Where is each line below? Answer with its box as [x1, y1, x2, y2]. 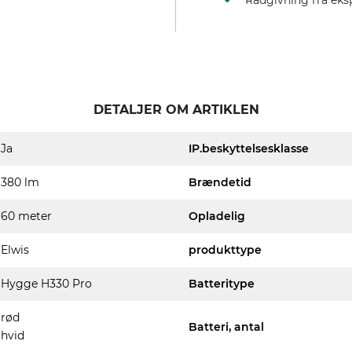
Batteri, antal [189, 319, 264, 334]
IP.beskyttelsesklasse [189, 141, 309, 156]
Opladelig [189, 209, 245, 223]
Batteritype [189, 277, 255, 291]
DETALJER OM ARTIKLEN [93, 102, 259, 117]
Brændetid [189, 175, 251, 189]
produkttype [189, 243, 262, 257]
